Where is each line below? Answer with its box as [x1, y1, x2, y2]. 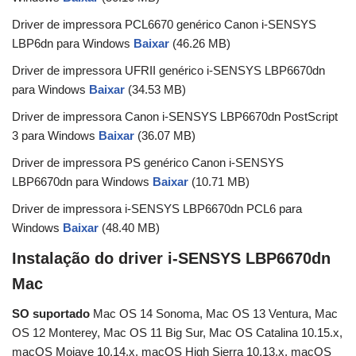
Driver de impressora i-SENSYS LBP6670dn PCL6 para [12, 202, 302, 216]
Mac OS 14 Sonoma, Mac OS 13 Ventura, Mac [90, 307, 338, 321]
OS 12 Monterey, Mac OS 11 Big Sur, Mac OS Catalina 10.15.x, [12, 326, 342, 340]
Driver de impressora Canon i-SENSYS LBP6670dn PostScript [12, 110, 338, 124]
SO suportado [12, 307, 90, 321]
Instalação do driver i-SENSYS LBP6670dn [12, 250, 331, 268]
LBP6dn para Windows [12, 37, 133, 51]
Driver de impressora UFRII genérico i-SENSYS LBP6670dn [12, 64, 325, 78]
